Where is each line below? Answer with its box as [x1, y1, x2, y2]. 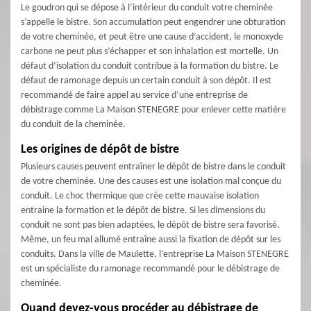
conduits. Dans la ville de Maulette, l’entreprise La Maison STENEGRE [21, 249, 289, 260]
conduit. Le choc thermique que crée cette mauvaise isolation [21, 191, 259, 201]
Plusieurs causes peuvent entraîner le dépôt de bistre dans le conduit [21, 162, 286, 172]
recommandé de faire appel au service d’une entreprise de [21, 90, 248, 101]
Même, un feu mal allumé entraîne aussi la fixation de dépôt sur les [21, 235, 280, 245]
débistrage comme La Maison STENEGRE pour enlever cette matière [21, 105, 286, 115]
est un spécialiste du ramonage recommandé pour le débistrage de [21, 264, 280, 274]
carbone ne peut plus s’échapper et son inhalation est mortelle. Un [21, 47, 278, 57]
